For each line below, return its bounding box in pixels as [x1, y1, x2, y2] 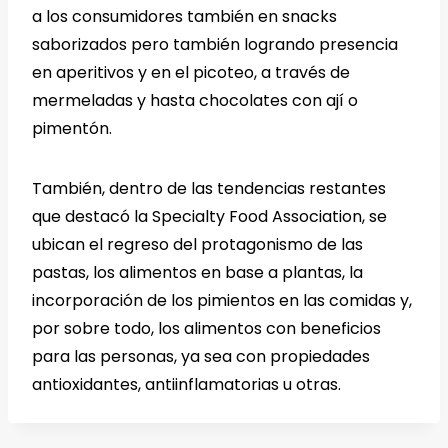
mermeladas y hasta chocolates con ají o [32, 89, 358, 113]
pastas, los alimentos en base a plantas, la [32, 261, 363, 285]
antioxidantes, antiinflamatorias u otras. [32, 373, 341, 397]
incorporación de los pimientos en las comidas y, [32, 289, 412, 313]
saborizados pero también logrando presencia [32, 33, 398, 57]
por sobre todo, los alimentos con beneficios [32, 317, 381, 341]
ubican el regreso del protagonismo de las [32, 233, 363, 257]
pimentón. [32, 117, 112, 141]
